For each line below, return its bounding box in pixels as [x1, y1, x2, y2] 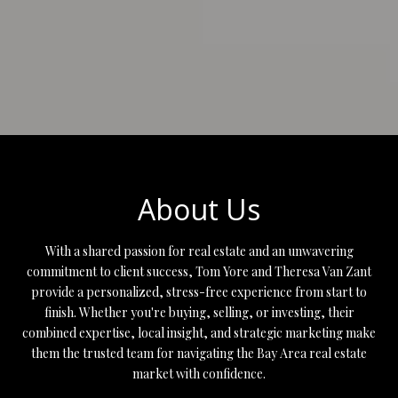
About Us [138, 190, 260, 228]
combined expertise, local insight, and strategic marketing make [22, 324, 376, 341]
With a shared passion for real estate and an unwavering [44, 243, 354, 259]
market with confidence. [132, 365, 266, 382]
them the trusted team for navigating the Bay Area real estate [31, 345, 367, 362]
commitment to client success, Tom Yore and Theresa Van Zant [27, 263, 371, 280]
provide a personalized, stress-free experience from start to [31, 283, 367, 300]
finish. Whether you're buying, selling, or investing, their [44, 304, 354, 321]
